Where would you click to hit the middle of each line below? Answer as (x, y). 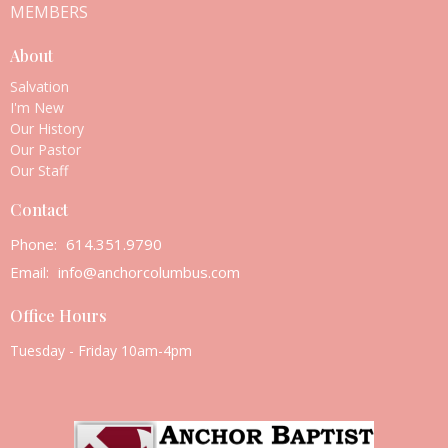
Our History (47, 128)
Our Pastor (45, 149)
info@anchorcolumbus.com (149, 272)
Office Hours (58, 316)
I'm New (37, 107)
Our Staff (39, 170)
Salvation (39, 86)
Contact (39, 209)
